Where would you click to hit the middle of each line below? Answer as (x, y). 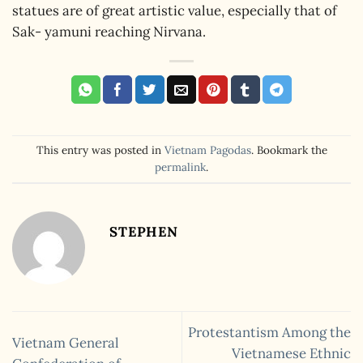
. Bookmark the (289, 150)
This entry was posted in (100, 150)
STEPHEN (144, 231)
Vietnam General (66, 343)
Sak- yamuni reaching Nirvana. (109, 31)
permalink (180, 167)
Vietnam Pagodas (207, 150)
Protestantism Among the (269, 333)
